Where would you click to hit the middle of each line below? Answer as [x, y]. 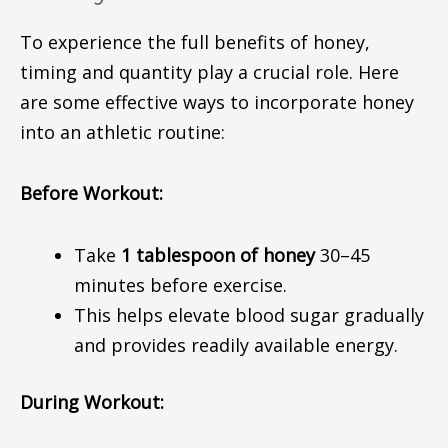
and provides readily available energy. [235, 344]
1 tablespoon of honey [217, 254]
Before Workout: [91, 193]
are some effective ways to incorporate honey [216, 101]
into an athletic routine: [122, 131]
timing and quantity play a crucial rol [179, 71]
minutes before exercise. [180, 284]
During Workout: [91, 401]
